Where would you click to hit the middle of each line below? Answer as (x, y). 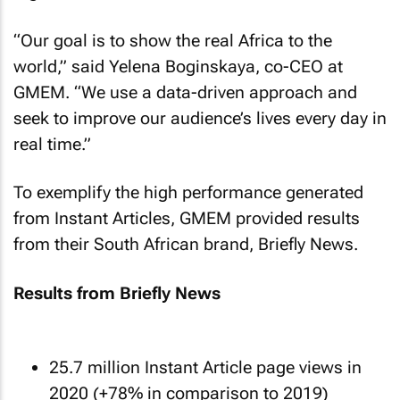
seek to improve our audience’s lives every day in (200, 118)
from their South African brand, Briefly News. (186, 244)
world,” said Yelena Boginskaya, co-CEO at (178, 66)
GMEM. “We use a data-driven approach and (185, 92)
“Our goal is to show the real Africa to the (173, 40)
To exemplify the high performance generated (188, 192)
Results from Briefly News (117, 293)
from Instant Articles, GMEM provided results (187, 218)
